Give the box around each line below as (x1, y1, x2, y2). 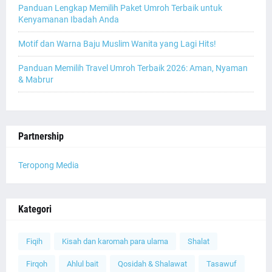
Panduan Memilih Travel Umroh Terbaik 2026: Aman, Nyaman (18, 63, 248, 73)
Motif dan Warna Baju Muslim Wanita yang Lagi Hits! (18, 39, 216, 49)
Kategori (18, 203, 52, 215)
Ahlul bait (67, 259, 98, 268)
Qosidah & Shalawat (118, 259, 187, 268)
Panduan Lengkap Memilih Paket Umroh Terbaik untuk (18, 3, 222, 13)
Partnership (18, 131, 64, 142)
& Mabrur (18, 75, 53, 84)
